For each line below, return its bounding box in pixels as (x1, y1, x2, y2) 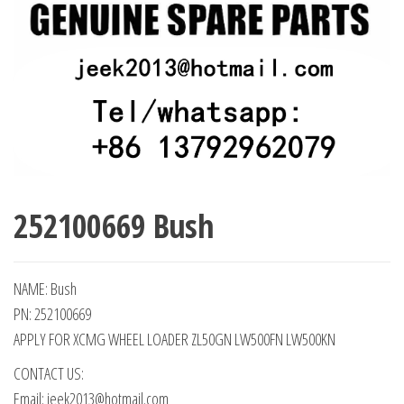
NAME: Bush (14, 278, 77, 300)
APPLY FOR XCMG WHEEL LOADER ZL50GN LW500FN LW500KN (14, 328, 335, 351)
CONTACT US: (14, 363, 84, 385)
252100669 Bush (14, 204, 214, 249)
